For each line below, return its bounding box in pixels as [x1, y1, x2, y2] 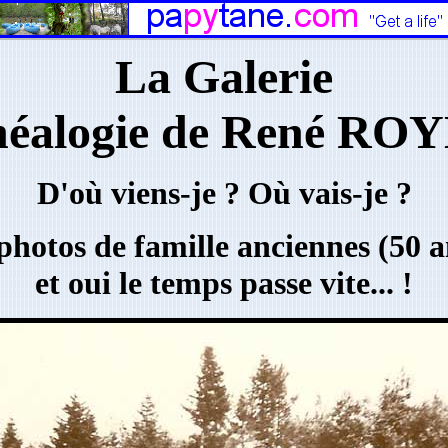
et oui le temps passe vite [35, 265, 370, 301]
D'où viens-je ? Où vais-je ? [36, 175, 412, 211]
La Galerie [115, 50, 333, 103]
